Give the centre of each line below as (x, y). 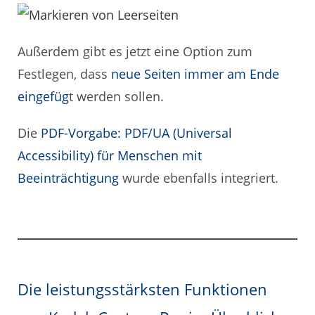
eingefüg (43, 97)
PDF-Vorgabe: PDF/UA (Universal (136, 133)
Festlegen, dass (64, 74)
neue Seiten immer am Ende (195, 74)
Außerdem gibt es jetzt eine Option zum (135, 52)
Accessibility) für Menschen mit (110, 156)
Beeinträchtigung (68, 178)
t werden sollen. (116, 97)
